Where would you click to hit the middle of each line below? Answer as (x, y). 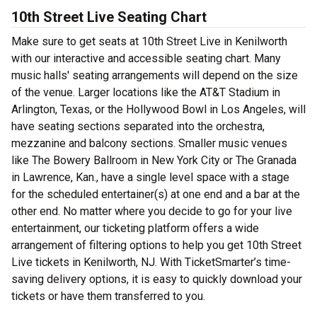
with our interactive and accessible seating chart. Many (146, 58)
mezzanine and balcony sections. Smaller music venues (149, 143)
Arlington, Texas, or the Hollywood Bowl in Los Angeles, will (158, 109)
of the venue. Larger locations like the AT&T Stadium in (146, 92)
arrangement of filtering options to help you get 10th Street (156, 245)
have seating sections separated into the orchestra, (138, 126)
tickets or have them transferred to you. (108, 296)
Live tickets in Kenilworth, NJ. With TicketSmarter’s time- (151, 262)
